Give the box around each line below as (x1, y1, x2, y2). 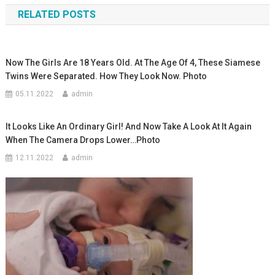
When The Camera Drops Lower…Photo (6, 134, 161, 145)
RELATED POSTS (17, 8, 96, 20)
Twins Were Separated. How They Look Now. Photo (6, 71, 207, 81)
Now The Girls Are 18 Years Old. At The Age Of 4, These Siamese (6, 57, 261, 68)
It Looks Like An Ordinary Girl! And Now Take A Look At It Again (6, 121, 252, 131)
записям (4, 12, 80, 34)
